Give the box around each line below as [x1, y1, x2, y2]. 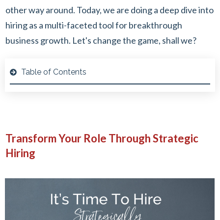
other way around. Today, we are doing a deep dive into [5, 4, 214, 16]
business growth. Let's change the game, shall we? [5, 35, 196, 46]
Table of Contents [21, 67, 86, 77]
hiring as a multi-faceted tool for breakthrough [5, 20, 182, 31]
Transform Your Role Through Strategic [5, 132, 198, 145]
